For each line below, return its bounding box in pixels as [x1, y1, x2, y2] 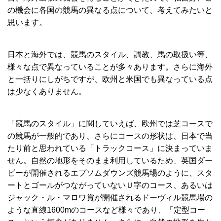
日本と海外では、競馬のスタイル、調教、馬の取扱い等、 [7, 50, 213, 59]
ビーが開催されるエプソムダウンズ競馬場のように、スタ [7, 169, 213, 178]
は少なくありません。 [7, 87, 86, 96]
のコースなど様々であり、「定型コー [71, 206, 205, 215]
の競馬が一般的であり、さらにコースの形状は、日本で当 [7, 132, 213, 141]
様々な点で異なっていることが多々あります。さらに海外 [7, 63, 213, 72]
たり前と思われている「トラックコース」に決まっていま [7, 144, 213, 153]
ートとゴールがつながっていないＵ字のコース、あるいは [7, 181, 213, 190]
